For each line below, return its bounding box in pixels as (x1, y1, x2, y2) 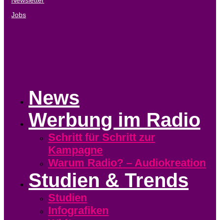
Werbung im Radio (28, 109, 200, 131)
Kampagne (48, 143, 103, 156)
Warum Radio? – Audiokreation (48, 156, 206, 169)
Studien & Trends (28, 169, 189, 191)
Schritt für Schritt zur (48, 131, 155, 143)
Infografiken (48, 204, 109, 217)
